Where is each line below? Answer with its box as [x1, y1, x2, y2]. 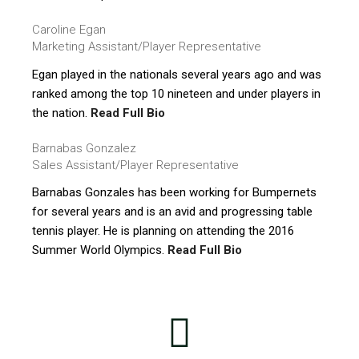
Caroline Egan [32, 22, 106, 38]
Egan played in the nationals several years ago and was [32, 67, 321, 82]
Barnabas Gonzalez [32, 141, 136, 156]
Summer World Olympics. [32, 243, 167, 258]
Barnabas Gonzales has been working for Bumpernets [32, 185, 317, 200]
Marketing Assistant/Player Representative [32, 39, 261, 54]
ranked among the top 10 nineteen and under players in [32, 86, 321, 101]
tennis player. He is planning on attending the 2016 [32, 224, 294, 239]
